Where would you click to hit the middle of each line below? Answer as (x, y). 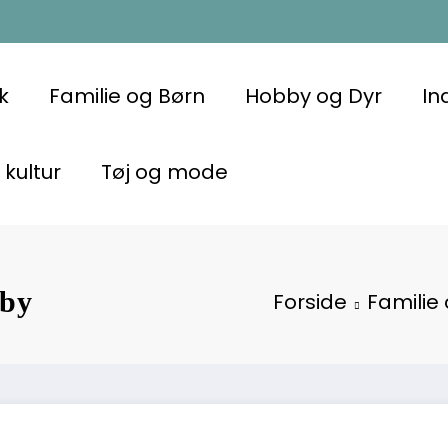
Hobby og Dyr (313, 95)
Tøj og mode (164, 171)
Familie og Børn (126, 95)
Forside (310, 301)
